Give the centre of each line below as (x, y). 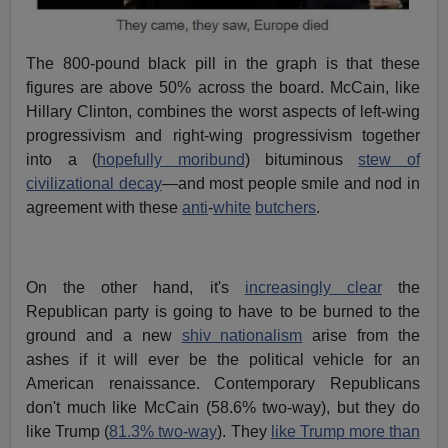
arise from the (361, 335)
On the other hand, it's (135, 287)
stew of (389, 159)
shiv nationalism (242, 335)
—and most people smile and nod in (290, 183)
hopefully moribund (171, 159)
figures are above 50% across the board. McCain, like (223, 87)
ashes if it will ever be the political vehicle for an (223, 359)
